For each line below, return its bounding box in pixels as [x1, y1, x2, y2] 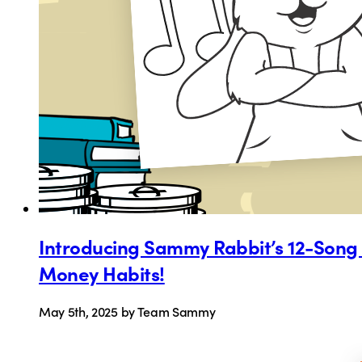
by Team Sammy [120, 302, 216, 321]
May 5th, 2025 [39, 302, 121, 321]
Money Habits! [39, 259, 165, 287]
